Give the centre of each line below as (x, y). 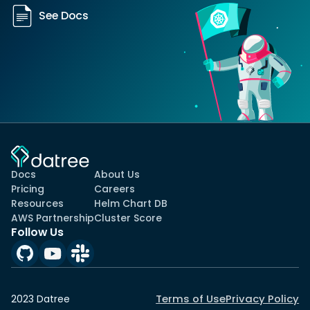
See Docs (63, 16)
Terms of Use (191, 298)
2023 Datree (40, 299)
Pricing (27, 189)
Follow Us (37, 232)
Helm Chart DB (130, 204)
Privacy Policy (263, 298)
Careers (114, 189)
